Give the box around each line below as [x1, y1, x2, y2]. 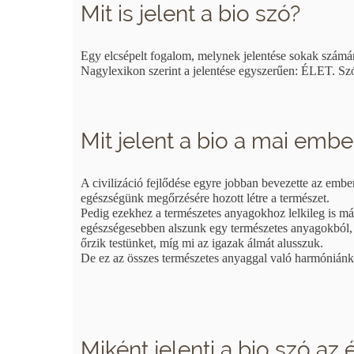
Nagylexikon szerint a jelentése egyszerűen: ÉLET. [81, 64, 338, 78]
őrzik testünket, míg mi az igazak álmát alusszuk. [81, 236, 323, 250]
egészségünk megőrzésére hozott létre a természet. [81, 191, 330, 205]
